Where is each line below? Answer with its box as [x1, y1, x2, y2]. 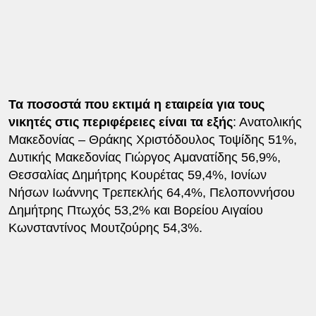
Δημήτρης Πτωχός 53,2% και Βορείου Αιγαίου [8, 202, 263, 217]
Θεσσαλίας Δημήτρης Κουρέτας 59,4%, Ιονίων [8, 167, 267, 182]
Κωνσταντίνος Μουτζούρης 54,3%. [8, 220, 202, 235]
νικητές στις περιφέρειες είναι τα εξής [8, 114, 233, 129]
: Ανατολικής [232, 114, 302, 129]
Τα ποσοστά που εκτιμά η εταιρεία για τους [8, 97, 265, 111]
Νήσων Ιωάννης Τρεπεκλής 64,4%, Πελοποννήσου [8, 185, 295, 200]
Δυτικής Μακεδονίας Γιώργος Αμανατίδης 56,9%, [8, 150, 281, 164]
